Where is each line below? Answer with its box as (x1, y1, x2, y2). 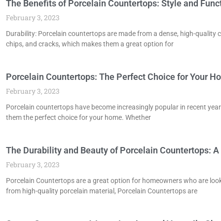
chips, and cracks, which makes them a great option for (6, 39, 174, 48)
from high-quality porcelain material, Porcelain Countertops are (6, 186, 197, 195)
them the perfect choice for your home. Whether (6, 113, 151, 121)
